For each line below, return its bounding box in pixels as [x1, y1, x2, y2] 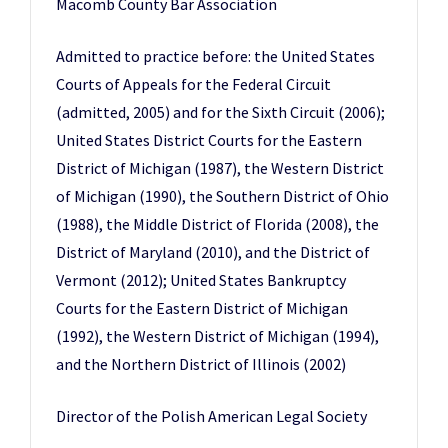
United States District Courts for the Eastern [56, 130, 362, 150]
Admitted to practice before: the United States [56, 46, 375, 66]
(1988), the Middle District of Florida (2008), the [56, 214, 379, 234]
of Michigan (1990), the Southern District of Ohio [56, 186, 389, 206]
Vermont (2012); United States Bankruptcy [56, 270, 346, 290]
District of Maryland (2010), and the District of [56, 242, 370, 262]
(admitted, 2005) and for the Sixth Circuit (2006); [56, 102, 385, 122]
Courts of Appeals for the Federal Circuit [56, 74, 331, 94]
